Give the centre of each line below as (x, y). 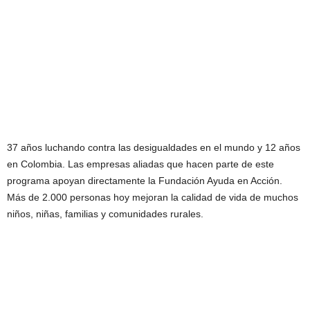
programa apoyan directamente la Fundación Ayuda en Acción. (145, 181)
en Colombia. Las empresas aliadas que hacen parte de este (140, 164)
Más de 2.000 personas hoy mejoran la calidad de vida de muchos (153, 197)
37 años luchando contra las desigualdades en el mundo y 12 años (154, 147)
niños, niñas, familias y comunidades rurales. (105, 214)
